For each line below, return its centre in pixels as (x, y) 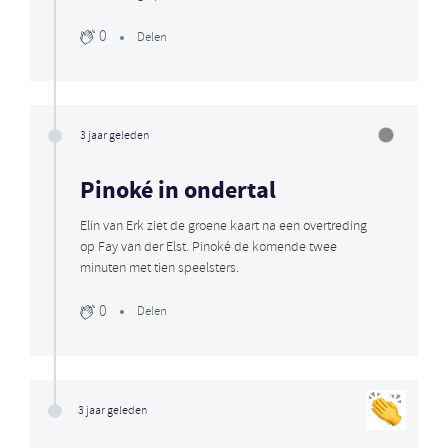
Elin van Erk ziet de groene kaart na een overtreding (223, 227)
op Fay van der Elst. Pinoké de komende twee (208, 248)
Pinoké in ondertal (178, 192)
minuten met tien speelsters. (159, 269)
